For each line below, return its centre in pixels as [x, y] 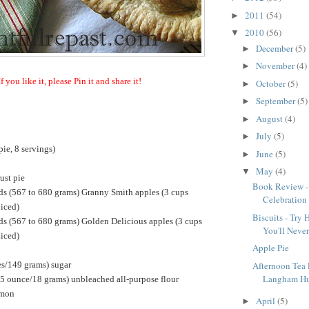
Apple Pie [271, 248]
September [276, 101]
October [271, 83]
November [276, 66]
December [275, 48]
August [270, 118]
